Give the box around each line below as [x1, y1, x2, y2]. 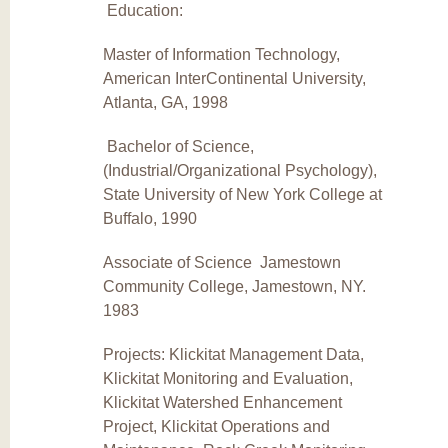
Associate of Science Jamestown [102, 253, 341, 271]
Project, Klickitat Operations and [102, 417, 330, 435]
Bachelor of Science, [102, 137, 254, 155]
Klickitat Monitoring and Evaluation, [102, 369, 353, 387]
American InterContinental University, [102, 69, 366, 87]
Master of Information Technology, [102, 45, 340, 63]
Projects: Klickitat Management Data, [102, 345, 364, 363]
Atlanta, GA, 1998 [102, 93, 228, 111]
